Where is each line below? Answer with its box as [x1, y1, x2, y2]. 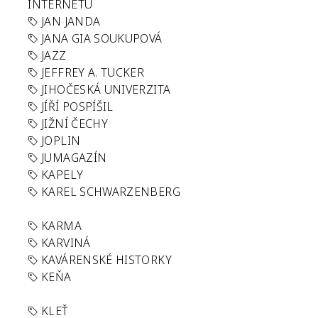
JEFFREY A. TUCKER [41, 65, 145, 80]
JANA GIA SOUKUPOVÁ [41, 31, 163, 46]
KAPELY [41, 167, 84, 182]
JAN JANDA [41, 13, 101, 29]
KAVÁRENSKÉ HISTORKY [41, 252, 172, 268]
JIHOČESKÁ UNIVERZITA [41, 82, 171, 97]
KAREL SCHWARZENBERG [41, 184, 180, 199]
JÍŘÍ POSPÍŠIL [41, 99, 114, 114]
